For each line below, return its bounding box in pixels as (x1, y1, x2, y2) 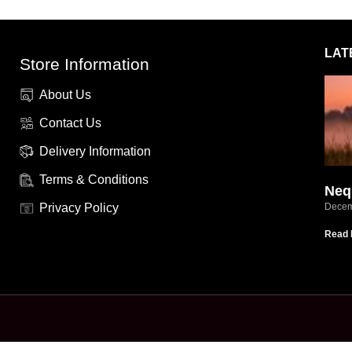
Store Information (20, 54, 150, 73)
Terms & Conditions (39, 172, 149, 186)
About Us (38, 87, 91, 101)
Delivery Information (38, 144, 151, 158)
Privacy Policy (39, 200, 119, 214)
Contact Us (38, 115, 101, 130)
